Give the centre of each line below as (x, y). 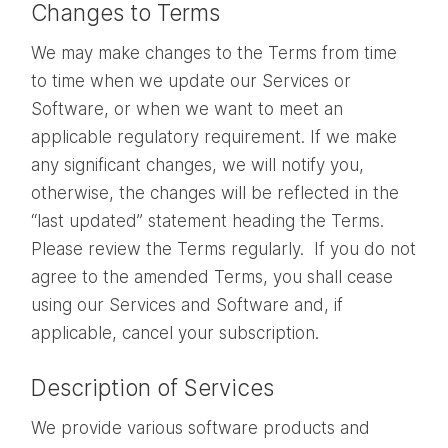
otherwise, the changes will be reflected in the (215, 193)
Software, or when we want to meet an (187, 109)
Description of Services (152, 388)
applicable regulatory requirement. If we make (214, 137)
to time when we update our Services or (191, 81)
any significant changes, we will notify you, (197, 165)
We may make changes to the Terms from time (214, 53)
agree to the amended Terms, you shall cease (212, 277)
